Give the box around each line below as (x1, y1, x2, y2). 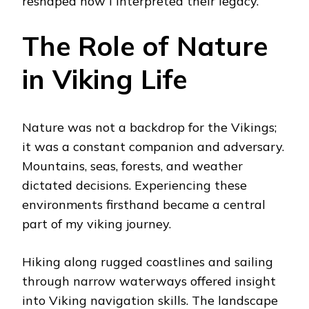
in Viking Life (22, 62, 187, 97)
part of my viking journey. (22, 216, 171, 232)
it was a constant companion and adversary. (22, 139, 284, 155)
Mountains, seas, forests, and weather (22, 158, 243, 175)
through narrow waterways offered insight (22, 273, 276, 290)
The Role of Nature (22, 29, 268, 63)
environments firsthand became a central (22, 197, 266, 213)
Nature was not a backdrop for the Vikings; (22, 119, 277, 136)
